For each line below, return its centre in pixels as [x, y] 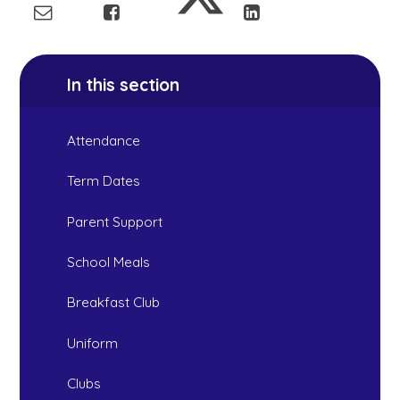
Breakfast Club [114, 303]
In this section [124, 84]
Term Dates [104, 181]
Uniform [93, 343]
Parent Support [115, 221]
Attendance [104, 140]
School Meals [109, 262]
